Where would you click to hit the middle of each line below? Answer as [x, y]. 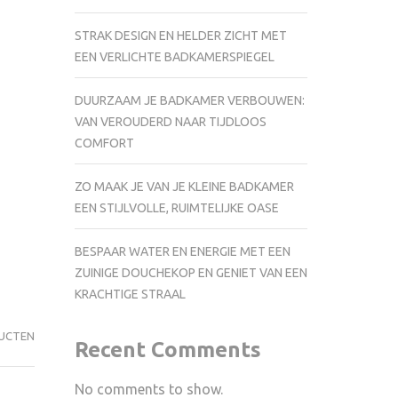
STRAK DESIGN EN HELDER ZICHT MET [180, 35]
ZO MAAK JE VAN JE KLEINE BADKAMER [184, 186]
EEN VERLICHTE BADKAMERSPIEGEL [174, 56]
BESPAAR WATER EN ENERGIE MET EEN [182, 251]
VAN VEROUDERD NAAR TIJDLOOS [170, 121]
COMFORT [104, 143]
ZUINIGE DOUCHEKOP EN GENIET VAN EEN [191, 272]
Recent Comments [167, 349]
